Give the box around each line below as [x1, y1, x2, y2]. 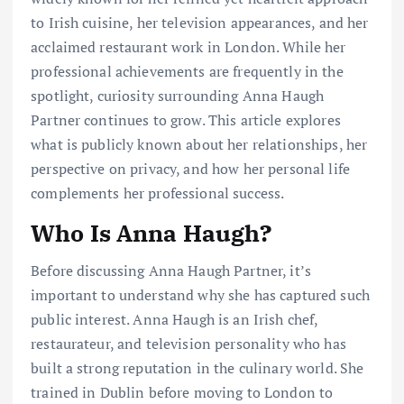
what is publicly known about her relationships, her [31, 133, 368, 154]
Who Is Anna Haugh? [31, 216, 273, 248]
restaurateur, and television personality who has [31, 334, 346, 354]
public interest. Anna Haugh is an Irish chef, [31, 309, 318, 330]
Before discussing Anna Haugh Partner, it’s [31, 261, 311, 281]
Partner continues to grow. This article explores [31, 109, 341, 130]
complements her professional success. [31, 182, 285, 203]
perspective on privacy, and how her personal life [31, 158, 350, 179]
